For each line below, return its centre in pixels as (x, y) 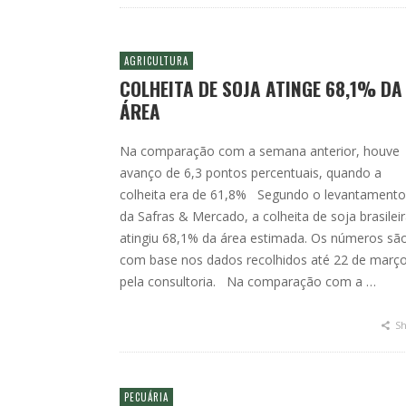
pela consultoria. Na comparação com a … (248, 281)
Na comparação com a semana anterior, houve (260, 151)
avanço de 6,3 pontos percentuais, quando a (251, 173)
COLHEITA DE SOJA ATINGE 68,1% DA (261, 88)
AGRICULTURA (156, 61)
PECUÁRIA (146, 397)
